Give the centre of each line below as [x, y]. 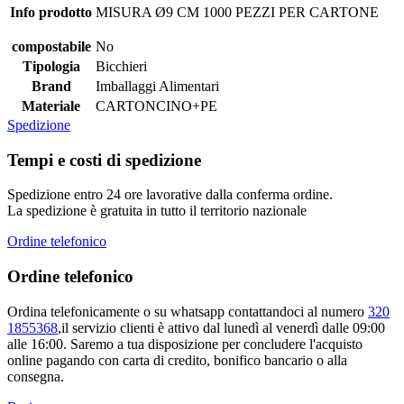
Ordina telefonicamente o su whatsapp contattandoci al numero [188, 311]
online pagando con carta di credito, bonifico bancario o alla [177, 360]
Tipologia [51, 66]
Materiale [51, 106]
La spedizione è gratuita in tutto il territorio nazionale [157, 211]
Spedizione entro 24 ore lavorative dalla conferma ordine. [170, 195]
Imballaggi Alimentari [157, 86]
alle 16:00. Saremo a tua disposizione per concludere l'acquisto [185, 344]
